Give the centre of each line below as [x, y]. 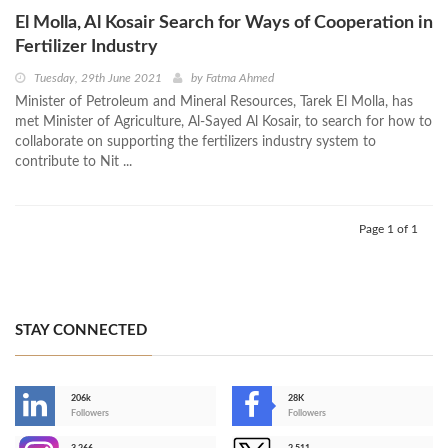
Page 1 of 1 [388, 229]
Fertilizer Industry [86, 47]
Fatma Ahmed [240, 78]
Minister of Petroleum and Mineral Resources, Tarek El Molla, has [214, 102]
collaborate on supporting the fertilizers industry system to [195, 142]
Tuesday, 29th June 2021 [98, 78]
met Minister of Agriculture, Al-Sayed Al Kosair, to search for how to [223, 122]
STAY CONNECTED [81, 331]
